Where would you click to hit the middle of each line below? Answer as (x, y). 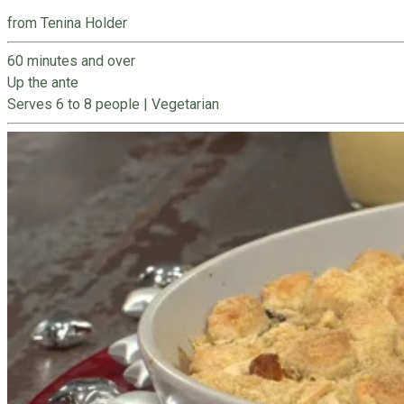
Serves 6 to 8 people (75, 104)
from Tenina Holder (67, 23)
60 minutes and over (71, 60)
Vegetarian (185, 104)
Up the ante (43, 82)
